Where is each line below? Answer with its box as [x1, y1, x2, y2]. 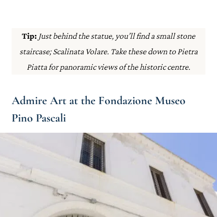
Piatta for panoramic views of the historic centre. [27, 62, 190, 72]
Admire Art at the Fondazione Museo [12, 93, 186, 108]
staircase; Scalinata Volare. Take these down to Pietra [19, 46, 198, 56]
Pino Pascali [12, 111, 66, 125]
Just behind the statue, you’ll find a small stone [37, 31, 195, 41]
